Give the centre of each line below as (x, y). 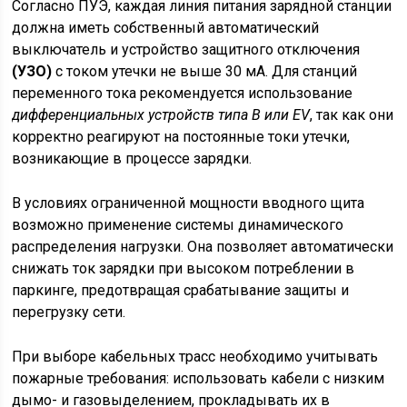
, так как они (352, 115)
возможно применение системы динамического (178, 225)
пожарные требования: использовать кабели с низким (199, 378)
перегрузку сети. (69, 312)
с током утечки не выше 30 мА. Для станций (205, 71)
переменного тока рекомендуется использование (183, 93)
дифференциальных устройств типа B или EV (161, 115)
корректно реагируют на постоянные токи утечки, (181, 137)
